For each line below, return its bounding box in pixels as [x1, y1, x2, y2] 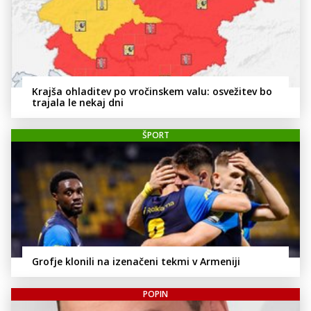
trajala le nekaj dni [32, 96, 124, 110]
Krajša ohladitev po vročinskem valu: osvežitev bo [32, 85, 272, 99]
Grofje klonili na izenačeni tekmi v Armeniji [32, 254, 240, 268]
